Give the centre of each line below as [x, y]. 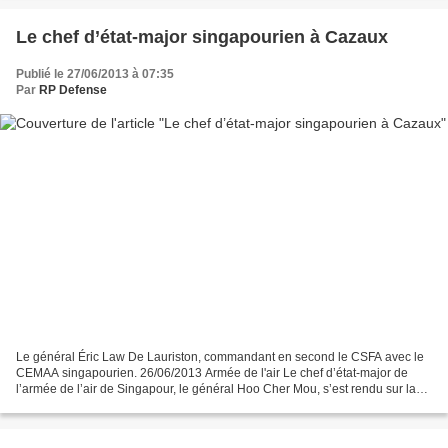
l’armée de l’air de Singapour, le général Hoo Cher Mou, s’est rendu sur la [216, 389]
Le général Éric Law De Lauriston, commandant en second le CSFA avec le [220, 357]
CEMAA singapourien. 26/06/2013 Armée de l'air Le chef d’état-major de [212, 373]
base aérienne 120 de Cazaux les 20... [121, 405]
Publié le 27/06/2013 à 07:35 [95, 73]
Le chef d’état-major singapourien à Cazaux [202, 36]
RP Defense [73, 89]
